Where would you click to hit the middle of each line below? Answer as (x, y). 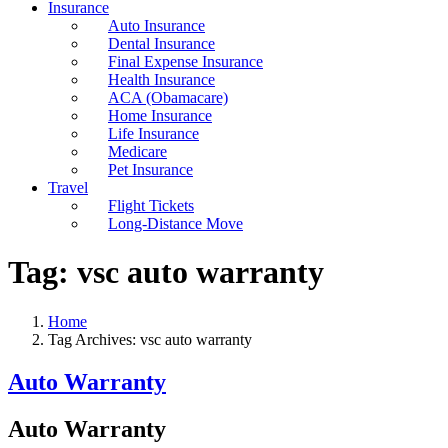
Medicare (137, 151)
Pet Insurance (150, 169)
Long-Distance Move (175, 223)
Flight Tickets (151, 205)
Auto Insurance (156, 25)
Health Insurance (161, 79)
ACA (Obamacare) (168, 97)
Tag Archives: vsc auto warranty (150, 339)
